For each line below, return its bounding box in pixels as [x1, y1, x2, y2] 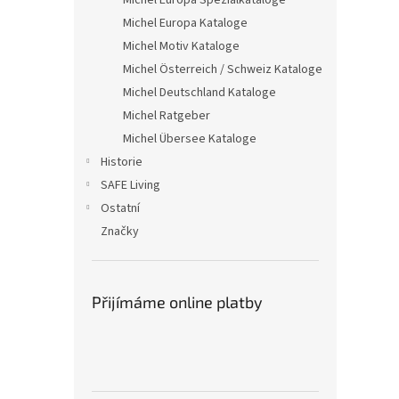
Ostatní [101, 199, 140, 217]
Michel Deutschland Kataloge [123, 84, 276, 102]
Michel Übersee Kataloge [123, 130, 256, 148]
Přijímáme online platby [92, 292, 263, 312]
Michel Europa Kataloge [123, 14, 248, 32]
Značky [101, 223, 139, 240]
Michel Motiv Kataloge [123, 37, 240, 55]
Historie [101, 153, 142, 171]
